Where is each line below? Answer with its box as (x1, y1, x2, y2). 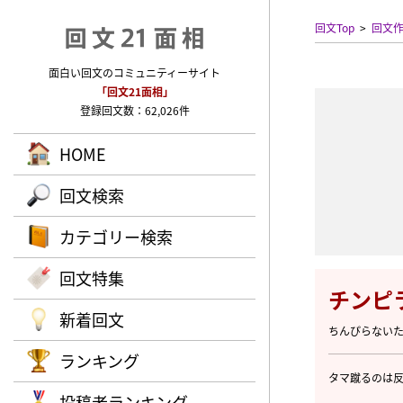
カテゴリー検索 (59, 225, 173, 248)
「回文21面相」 (95, 84, 174, 99)
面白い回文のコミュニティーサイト (49, 65, 220, 80)
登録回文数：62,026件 (79, 103, 190, 118)
